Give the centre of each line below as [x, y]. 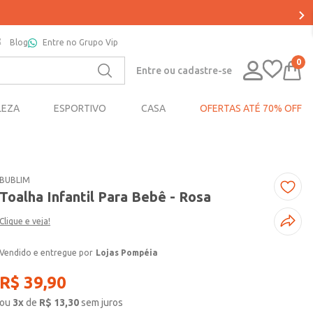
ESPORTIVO [80, 109]
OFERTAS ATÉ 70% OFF [250, 109]
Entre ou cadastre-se [184, 70]
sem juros [102, 303]
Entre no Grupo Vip [80, 42]
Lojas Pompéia [127, 253]
